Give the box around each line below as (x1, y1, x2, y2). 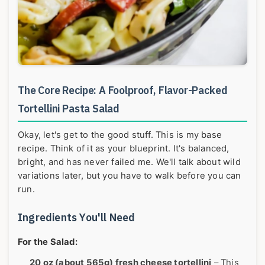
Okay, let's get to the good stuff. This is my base (18, 129, 222, 140)
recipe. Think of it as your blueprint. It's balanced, (18, 143, 230, 154)
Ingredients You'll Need (18, 210, 135, 224)
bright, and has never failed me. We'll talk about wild (18, 156, 241, 167)
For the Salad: (18, 236, 77, 247)
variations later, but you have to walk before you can (18, 170, 241, 181)
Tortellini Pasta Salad (18, 101, 120, 115)
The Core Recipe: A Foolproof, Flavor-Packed (18, 83, 228, 97)
